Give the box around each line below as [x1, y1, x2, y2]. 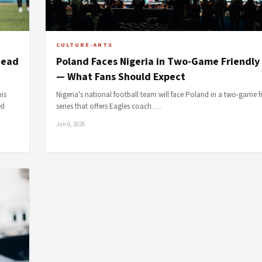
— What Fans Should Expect [56, 70, 185, 84]
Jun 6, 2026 [56, 120, 85, 129]
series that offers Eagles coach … [56, 101, 161, 112]
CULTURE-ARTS [56, 41, 113, 49]
